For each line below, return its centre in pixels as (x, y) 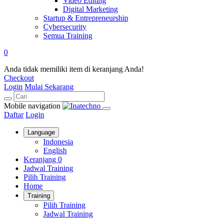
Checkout (19, 78)
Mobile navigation (32, 106)
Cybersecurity (65, 27)
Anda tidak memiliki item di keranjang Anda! (74, 69)
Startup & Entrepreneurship (86, 18)
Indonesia (58, 142)
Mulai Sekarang (49, 87)
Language (41, 132)
